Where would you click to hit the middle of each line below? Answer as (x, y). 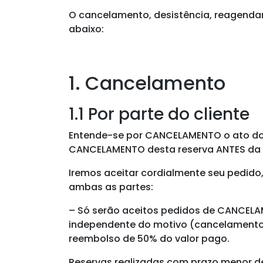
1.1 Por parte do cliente (159, 114)
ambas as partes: (111, 187)
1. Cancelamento (147, 83)
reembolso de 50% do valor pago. (149, 239)
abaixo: (86, 29)
